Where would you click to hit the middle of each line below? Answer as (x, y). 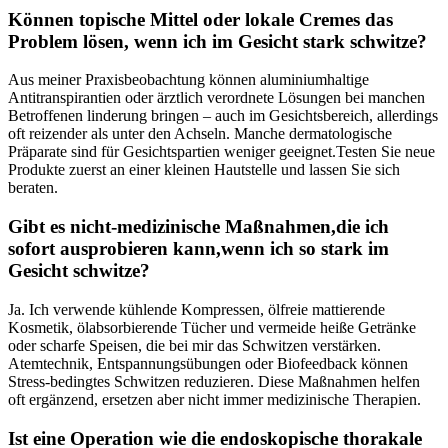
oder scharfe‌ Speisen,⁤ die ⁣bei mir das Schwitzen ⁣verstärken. (194, 345)
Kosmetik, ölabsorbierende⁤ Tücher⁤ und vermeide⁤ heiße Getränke (212, 327)
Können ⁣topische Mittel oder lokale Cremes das (200, 19)
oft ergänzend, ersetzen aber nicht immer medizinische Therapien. (214, 399)
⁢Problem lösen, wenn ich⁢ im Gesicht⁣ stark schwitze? (217, 41)
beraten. (33, 188)
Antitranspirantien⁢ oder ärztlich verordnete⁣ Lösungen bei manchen (216, 98)
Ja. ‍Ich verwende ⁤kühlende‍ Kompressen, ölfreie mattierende (196, 309)
